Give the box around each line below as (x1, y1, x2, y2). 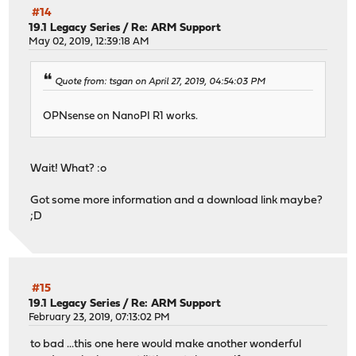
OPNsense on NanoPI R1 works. (43, 111, 199, 122)
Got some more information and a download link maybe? (30, 195, 326, 207)
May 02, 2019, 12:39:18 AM (29, 36, 150, 47)
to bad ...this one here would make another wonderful (30, 338, 302, 350)
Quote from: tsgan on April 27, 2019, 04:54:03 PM (55, 77, 266, 87)
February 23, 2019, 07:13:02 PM (29, 311, 171, 323)
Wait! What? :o (30, 163, 107, 176)
